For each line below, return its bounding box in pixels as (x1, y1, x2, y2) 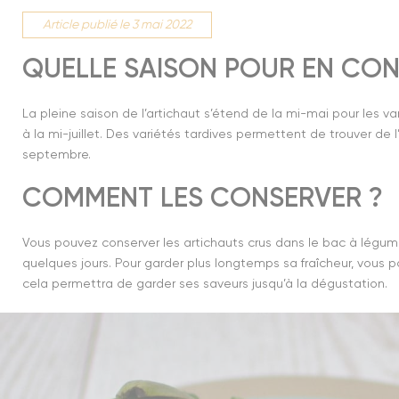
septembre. (22, 148, 91, 161)
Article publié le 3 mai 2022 (43, 18, 192, 31)
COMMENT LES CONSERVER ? (22, 185, 383, 213)
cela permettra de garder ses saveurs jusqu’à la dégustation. (22, 277, 387, 290)
